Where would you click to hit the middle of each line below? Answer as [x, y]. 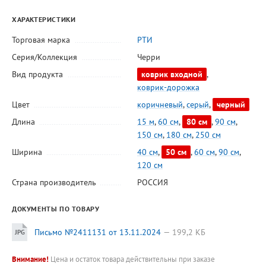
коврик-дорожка [168, 87]
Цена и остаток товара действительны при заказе [132, 259]
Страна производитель [54, 182]
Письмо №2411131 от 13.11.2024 [98, 232]
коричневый [160, 104]
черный [231, 104]
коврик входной [172, 74]
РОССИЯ [152, 182]
